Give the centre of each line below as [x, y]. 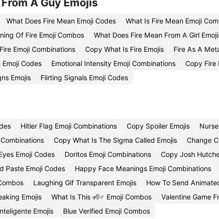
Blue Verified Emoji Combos [107, 211]
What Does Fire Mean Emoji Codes [61, 21]
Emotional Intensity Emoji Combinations [113, 63]
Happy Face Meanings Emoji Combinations [143, 168]
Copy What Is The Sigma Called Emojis [115, 140]
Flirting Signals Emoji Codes [84, 77]
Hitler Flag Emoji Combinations [69, 126]
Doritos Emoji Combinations [108, 154]
